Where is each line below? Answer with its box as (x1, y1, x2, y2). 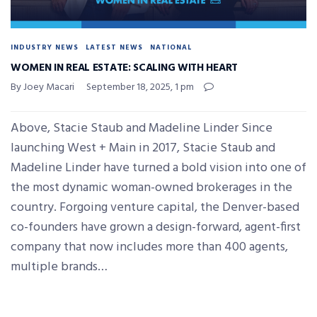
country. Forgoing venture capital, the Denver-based (11, 197, 299, 218)
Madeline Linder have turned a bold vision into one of (11, 157, 306, 178)
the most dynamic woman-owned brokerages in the (11, 177, 292, 198)
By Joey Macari (11, 79, 74, 96)
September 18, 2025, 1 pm (86, 79, 194, 96)
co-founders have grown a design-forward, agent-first (11, 217, 301, 238)
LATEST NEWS (86, 41, 143, 53)
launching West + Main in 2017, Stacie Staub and (11, 137, 275, 158)
